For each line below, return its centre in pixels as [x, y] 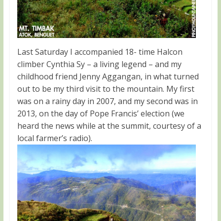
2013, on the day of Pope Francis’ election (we [101, 113]
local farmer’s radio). [55, 138]
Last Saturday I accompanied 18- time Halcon [100, 52]
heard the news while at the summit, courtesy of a [109, 126]
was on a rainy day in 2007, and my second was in [107, 101]
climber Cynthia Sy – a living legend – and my [99, 64]
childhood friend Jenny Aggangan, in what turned [108, 76]
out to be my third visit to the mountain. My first [106, 89]
